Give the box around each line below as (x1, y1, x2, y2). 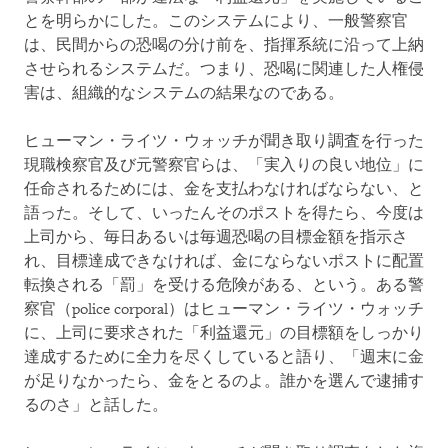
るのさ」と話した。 (24, 396, 168, 415)
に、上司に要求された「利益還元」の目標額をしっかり (24, 324, 424, 343)
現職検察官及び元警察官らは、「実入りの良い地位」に (24, 156, 424, 175)
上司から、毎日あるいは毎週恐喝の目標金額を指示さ (24, 228, 408, 247)
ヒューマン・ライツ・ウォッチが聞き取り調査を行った (24, 132, 424, 151)
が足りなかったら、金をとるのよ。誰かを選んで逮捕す (24, 372, 424, 391)
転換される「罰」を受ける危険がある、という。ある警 (24, 276, 424, 295)
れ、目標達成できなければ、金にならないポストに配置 (24, 252, 424, 271)
